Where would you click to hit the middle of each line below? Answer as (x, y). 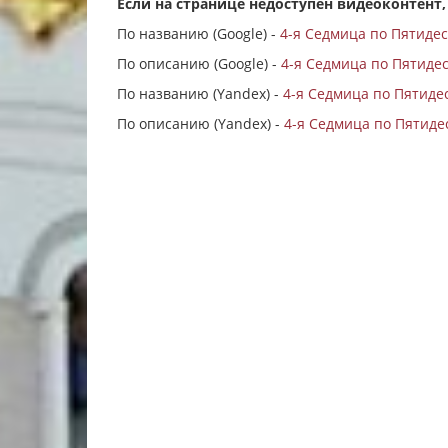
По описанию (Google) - (199, 63)
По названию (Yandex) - (200, 93)
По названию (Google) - (198, 33)
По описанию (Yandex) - (200, 123)
